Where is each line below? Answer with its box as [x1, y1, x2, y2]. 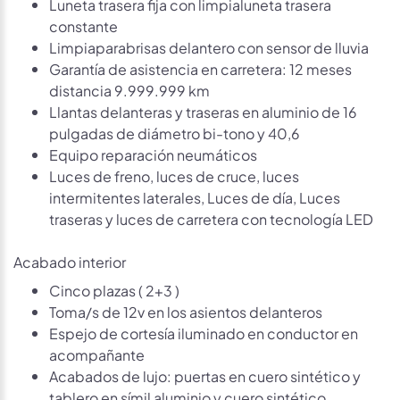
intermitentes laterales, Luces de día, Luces [49, 186, 340, 207]
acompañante [49, 343, 145, 364]
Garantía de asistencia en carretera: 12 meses [49, 57, 352, 79]
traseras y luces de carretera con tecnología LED [49, 207, 373, 229]
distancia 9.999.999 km [49, 79, 210, 100]
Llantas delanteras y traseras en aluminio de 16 [49, 100, 357, 121]
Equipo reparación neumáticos [49, 143, 257, 164]
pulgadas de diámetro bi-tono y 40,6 [49, 121, 300, 143]
